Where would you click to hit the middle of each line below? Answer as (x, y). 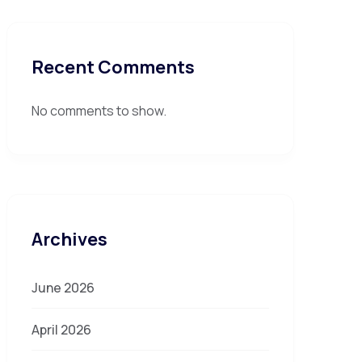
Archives (69, 239)
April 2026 (61, 330)
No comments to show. (99, 111)
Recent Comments (113, 67)
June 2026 (63, 288)
